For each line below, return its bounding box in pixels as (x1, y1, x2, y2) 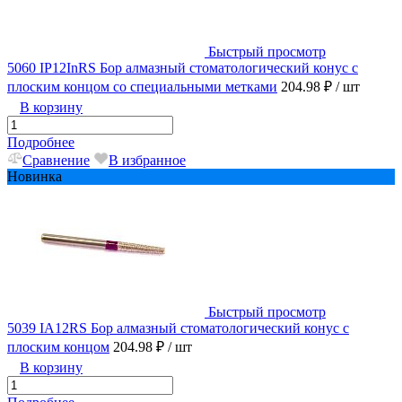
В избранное (109, 153, 186, 169)
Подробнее (7, 135, 74, 151)
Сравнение (22, 153, 90, 169)
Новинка (7, 169, 62, 185)
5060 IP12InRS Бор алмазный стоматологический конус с (7, 60, 358, 76)
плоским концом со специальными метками (7, 79, 277, 95)
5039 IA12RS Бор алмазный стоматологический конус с (7, 320, 349, 336)
